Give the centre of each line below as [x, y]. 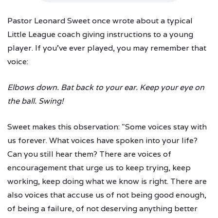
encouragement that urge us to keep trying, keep [99, 167]
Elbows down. [33, 87]
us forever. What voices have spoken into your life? [102, 140]
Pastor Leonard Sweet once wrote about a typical [100, 20]
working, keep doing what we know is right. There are [107, 181]
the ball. [22, 101]
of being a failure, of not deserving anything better [102, 208]
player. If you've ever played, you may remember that [107, 48]
